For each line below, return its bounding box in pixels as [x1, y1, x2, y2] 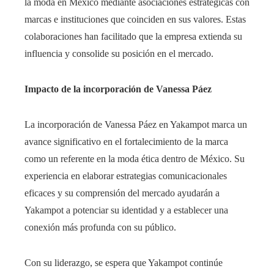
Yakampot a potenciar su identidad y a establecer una [24, 204, 228, 215]
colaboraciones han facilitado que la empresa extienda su [24, 31, 242, 42]
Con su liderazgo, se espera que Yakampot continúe [24, 257, 223, 268]
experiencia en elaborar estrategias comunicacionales [24, 170, 227, 181]
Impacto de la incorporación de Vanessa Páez [24, 83, 212, 94]
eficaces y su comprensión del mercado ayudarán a [24, 187, 220, 198]
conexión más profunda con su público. [24, 221, 176, 232]
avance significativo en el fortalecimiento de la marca [24, 136, 228, 147]
